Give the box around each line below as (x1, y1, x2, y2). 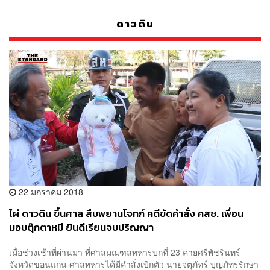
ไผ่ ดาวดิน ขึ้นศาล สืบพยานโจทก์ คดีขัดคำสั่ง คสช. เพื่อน (9, 206, 243, 221)
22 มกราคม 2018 (16, 185, 83, 198)
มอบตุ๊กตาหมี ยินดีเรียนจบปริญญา (9, 219, 154, 235)
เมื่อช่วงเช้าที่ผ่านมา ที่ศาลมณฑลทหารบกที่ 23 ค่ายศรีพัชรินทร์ (9, 246, 240, 259)
